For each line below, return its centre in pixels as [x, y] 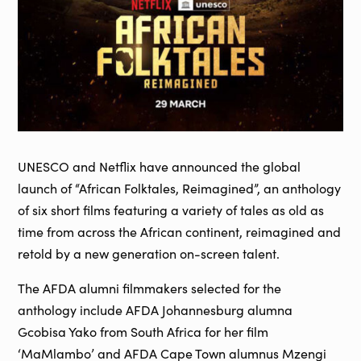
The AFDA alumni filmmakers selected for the [150, 288]
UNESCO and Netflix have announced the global [160, 167]
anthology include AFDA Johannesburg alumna [156, 310]
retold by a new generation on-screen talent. [149, 254]
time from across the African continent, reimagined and [180, 232]
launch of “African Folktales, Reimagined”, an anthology [180, 189]
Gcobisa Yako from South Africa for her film [143, 332]
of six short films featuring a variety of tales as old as [171, 210]
